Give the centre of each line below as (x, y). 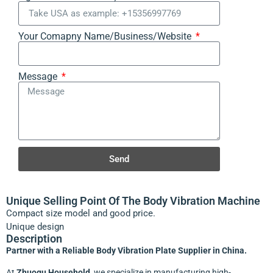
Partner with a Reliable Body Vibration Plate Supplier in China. (126, 251)
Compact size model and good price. (81, 214)
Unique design (35, 227)
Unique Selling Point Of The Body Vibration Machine (133, 201)
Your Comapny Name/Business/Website (106, 37)
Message (39, 77)
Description (34, 239)
